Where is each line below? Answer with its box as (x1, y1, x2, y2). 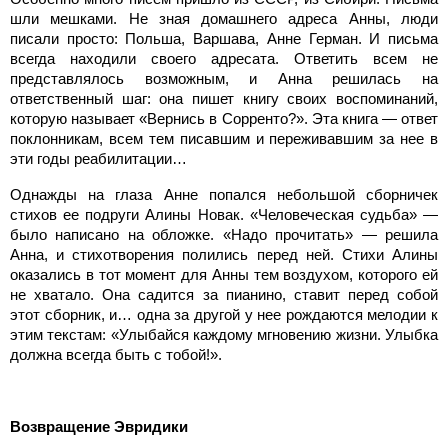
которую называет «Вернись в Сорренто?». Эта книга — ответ (10, 109, 438, 127)
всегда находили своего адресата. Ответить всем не (10, 49, 438, 67)
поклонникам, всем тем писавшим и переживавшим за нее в (10, 129, 438, 147)
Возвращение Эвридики (10, 417, 188, 435)
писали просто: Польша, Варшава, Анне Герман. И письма (10, 29, 438, 47)
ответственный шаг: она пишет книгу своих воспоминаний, (10, 89, 438, 107)
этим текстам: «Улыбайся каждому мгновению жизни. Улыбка (10, 325, 438, 343)
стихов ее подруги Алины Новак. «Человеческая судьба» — (10, 205, 438, 223)
